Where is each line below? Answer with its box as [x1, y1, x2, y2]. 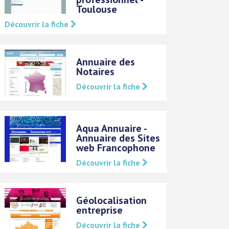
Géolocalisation [76, 194, 147, 207]
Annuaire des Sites [76, 131, 161, 145]
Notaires [76, 65, 115, 78]
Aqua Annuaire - [76, 122, 147, 135]
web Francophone [76, 141, 156, 154]
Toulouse [76, 3, 118, 16]
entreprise [76, 203, 123, 217]
